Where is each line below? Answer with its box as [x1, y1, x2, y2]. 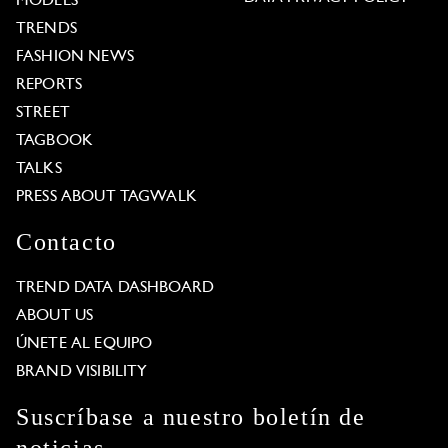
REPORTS [16, 77, 83, 94]
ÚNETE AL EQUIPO [16, 336, 153, 353]
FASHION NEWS [16, 49, 134, 66]
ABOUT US [16, 308, 94, 325]
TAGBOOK [16, 133, 94, 150]
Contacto [16, 229, 117, 256]
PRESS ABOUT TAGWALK [16, 189, 197, 206]
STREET [16, 105, 70, 122]
